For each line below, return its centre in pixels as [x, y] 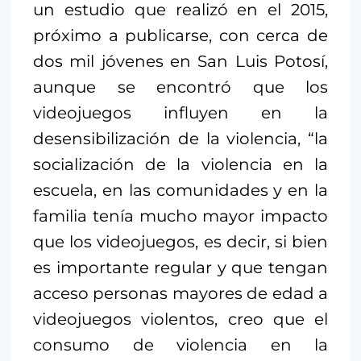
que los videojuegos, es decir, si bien [180, 242]
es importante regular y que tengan [180, 268]
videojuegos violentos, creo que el [180, 320]
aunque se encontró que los [180, 87]
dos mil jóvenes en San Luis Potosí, [180, 62]
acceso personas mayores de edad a [180, 294]
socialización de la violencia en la [180, 165]
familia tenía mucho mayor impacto [180, 216]
